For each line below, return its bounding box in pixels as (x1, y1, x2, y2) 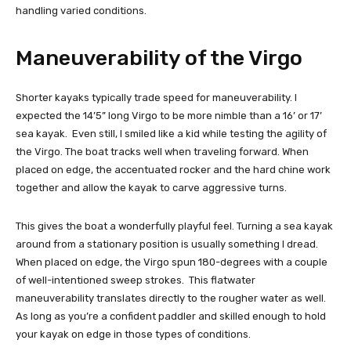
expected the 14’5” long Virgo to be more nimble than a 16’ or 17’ (16, 109, 322, 121)
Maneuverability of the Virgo (16, 45, 302, 71)
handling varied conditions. (16, 4, 147, 16)
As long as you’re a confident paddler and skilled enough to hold (16, 309, 326, 322)
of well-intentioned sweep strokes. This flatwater (16, 273, 255, 286)
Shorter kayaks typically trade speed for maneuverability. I (16, 91, 297, 103)
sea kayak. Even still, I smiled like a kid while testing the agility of (16, 127, 327, 139)
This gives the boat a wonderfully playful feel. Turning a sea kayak (16, 219, 333, 232)
